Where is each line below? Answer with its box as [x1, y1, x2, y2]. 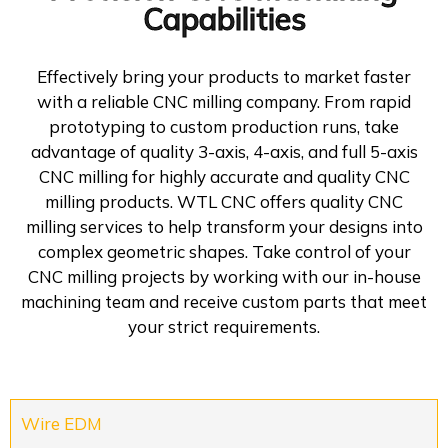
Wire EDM [21, 413, 102, 435]
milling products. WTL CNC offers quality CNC [45, 191, 403, 213]
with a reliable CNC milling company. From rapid [37, 91, 411, 113]
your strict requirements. [128, 316, 320, 338]
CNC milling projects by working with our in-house [27, 266, 421, 288]
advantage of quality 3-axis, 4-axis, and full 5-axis [30, 141, 418, 163]
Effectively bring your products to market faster [37, 66, 411, 88]
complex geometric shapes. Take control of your [37, 241, 411, 263]
